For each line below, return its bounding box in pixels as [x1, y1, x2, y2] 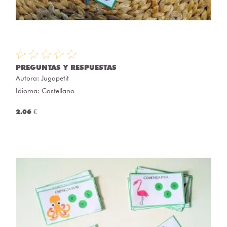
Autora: [16, 73, 41, 82]
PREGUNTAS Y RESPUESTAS [16, 63, 117, 71]
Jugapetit [41, 73, 69, 82]
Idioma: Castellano [16, 86, 74, 95]
